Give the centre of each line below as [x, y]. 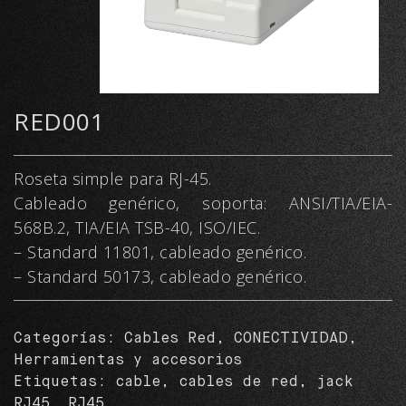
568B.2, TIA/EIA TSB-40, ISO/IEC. [137, 227]
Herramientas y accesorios [128, 361]
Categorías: [69, 339]
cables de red [238, 382]
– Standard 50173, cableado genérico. [160, 276]
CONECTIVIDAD [291, 339]
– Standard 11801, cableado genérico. [160, 252]
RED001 [59, 121]
